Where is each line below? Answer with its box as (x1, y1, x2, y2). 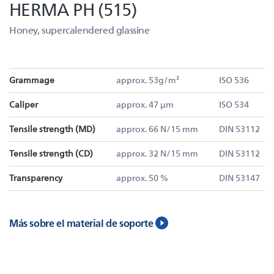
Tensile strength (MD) (9, 123, 95, 135)
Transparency (9, 172, 62, 183)
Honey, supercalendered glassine (9, 23, 150, 36)
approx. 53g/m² (116, 74, 179, 86)
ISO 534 (219, 98, 249, 110)
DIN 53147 (219, 172, 260, 183)
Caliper (9, 98, 38, 110)
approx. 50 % (116, 172, 168, 183)
